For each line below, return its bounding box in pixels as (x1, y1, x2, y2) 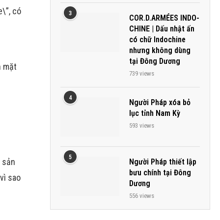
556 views (129, 192, 154, 199)
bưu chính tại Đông (129, 168, 191, 177)
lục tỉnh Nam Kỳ (129, 109, 180, 118)
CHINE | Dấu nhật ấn (129, 24, 194, 33)
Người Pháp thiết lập (129, 157, 196, 166)
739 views (129, 70, 154, 77)
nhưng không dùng (129, 46, 191, 55)
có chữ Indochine (129, 35, 186, 44)
